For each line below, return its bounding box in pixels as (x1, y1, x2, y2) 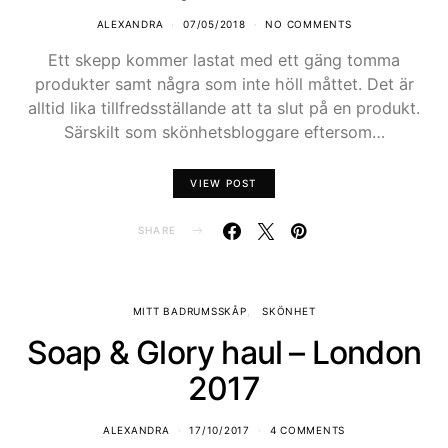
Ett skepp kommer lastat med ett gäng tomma (48, 50, 400, 71)
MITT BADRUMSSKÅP (132, 304, 247, 317)
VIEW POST (190, 176, 258, 189)
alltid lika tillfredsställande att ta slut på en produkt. (28, 98, 420, 119)
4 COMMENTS (269, 423, 346, 436)
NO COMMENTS (265, 18, 352, 31)
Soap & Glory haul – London (26, 332, 422, 372)
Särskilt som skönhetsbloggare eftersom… (63, 122, 385, 143)
